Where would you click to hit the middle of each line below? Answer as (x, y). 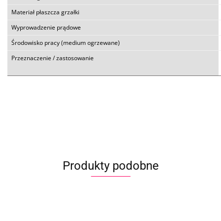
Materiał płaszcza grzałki (45, 12)
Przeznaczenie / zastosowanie (53, 58)
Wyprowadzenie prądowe (46, 27)
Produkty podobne (110, 166)
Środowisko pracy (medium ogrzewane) (66, 42)
